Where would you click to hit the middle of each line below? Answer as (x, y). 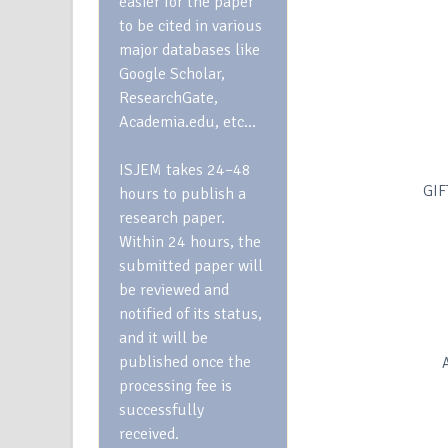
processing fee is (175, 386)
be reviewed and (174, 290)
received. (151, 434)
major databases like (189, 50)
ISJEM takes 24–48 (185, 170)
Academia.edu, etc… (187, 122)
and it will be (163, 338)
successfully (161, 410)
